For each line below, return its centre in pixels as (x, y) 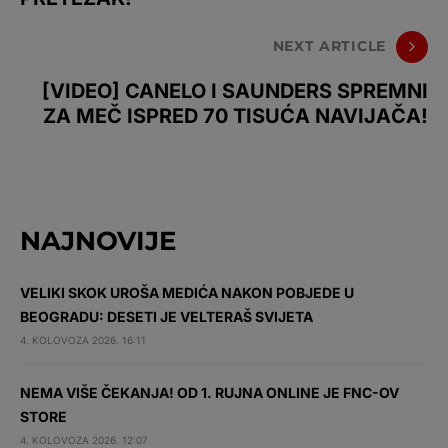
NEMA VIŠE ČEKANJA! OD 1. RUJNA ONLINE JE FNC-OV (209, 392)
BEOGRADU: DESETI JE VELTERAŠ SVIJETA (166, 316)
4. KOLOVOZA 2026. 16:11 (83, 339)
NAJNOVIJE (98, 240)
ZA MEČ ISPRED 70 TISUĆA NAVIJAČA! (235, 115)
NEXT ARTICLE (329, 46)
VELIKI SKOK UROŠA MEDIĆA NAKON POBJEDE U (187, 292)
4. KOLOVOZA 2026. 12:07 (84, 439)
